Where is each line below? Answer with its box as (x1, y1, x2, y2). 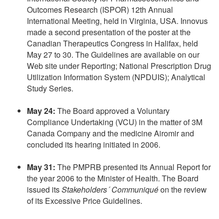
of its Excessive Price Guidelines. (27, 195, 142, 207)
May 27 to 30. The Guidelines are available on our (27, 49, 199, 61)
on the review (158, 184, 207, 196)
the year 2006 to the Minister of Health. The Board (27, 173, 198, 184)
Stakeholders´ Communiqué (62, 184, 158, 196)
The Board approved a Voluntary (55, 105, 170, 117)
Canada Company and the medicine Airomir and (27, 128, 194, 139)
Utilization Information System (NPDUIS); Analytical (27, 71, 205, 83)
